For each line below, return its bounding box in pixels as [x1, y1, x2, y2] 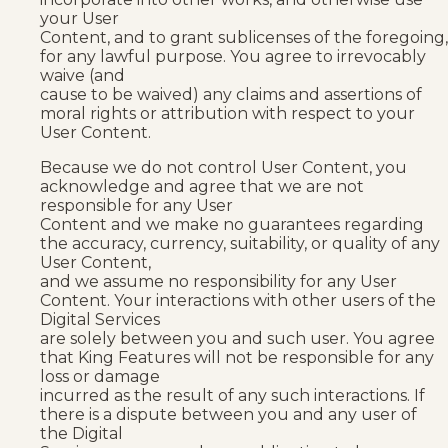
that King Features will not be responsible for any [40, 347, 434, 367]
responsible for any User [40, 195, 233, 215]
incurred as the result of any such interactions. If [40, 385, 425, 405]
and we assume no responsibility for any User [40, 271, 397, 291]
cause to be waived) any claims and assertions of [40, 84, 422, 104]
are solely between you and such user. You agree [40, 328, 435, 348]
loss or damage [40, 366, 160, 386]
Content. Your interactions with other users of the [40, 290, 436, 310]
